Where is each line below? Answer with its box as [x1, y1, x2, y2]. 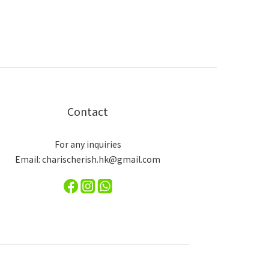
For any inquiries [54, 138, 121, 151]
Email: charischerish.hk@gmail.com [15, 153, 160, 166]
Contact [67, 103, 108, 119]
